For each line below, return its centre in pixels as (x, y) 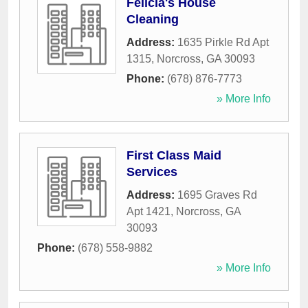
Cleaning (153, 20)
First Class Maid (174, 156)
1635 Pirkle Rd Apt (223, 43)
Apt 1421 (148, 212)
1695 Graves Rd (217, 195)
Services (152, 172)
